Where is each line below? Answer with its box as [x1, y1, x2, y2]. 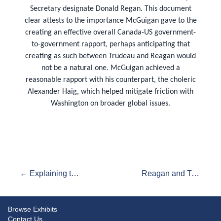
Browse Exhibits [8, 205, 57, 213]
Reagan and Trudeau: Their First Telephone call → [191, 169, 199, 178]
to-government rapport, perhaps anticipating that [31, 40, 190, 49]
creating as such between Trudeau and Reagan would [25, 52, 196, 61]
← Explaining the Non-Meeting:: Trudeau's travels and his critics [71, 169, 79, 178]
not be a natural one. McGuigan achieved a [41, 64, 180, 73]
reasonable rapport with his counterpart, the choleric [25, 76, 196, 84]
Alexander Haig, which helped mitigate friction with [28, 88, 193, 96]
